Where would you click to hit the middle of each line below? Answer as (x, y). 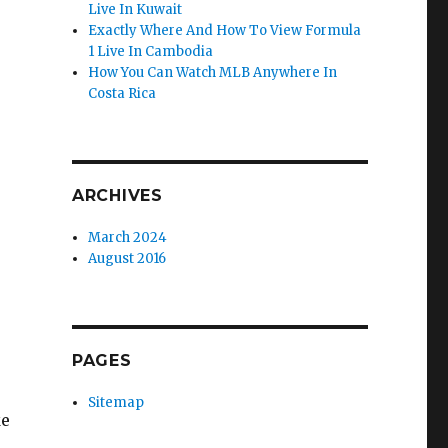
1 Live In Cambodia (151, 51)
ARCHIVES (117, 195)
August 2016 (127, 258)
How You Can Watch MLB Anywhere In (213, 72)
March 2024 (128, 237)
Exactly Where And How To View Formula (225, 30)
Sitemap (116, 402)
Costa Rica (122, 93)
